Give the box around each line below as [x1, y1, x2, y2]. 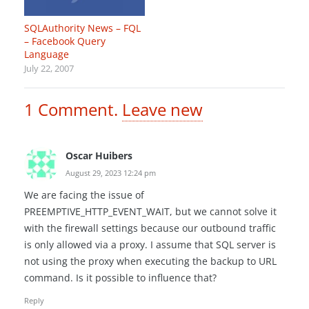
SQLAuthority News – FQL [24, 21, 141, 35]
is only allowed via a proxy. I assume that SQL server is [24, 238, 276, 252]
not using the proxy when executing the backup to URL [24, 255, 277, 268]
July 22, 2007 [24, 63, 74, 75]
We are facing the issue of [24, 188, 144, 202]
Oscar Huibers [66, 149, 132, 162]
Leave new [122, 98, 203, 121]
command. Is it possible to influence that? [24, 271, 217, 285]
